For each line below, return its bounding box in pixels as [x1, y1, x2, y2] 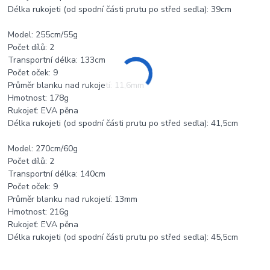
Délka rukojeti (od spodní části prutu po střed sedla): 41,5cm [8, 118, 239, 130]
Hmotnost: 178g [8, 92, 69, 104]
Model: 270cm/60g [8, 143, 78, 155]
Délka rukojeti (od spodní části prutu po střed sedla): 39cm [8, 4, 232, 16]
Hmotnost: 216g [8, 206, 69, 218]
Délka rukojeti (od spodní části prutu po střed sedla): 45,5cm [8, 231, 239, 243]
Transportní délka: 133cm [8, 54, 106, 66]
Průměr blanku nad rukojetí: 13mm [8, 193, 138, 206]
